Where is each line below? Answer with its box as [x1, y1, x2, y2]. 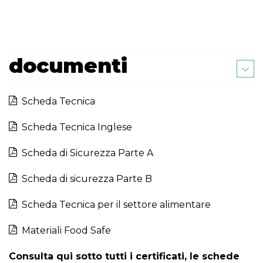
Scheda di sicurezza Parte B [17, 173, 152, 184]
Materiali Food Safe [17, 225, 111, 236]
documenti [9, 53, 127, 78]
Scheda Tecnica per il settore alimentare [17, 199, 211, 210]
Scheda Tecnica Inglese [17, 122, 132, 133]
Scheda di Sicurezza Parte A [17, 147, 153, 159]
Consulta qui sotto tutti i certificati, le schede [9, 251, 240, 262]
